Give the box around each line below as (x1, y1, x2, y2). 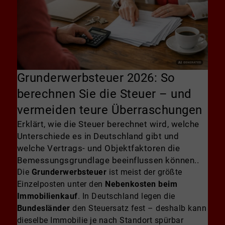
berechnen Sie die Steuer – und (17, 86, 192, 101)
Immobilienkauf (17, 191, 78, 201)
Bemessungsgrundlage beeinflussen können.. (17, 155, 199, 165)
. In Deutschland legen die (77, 191, 175, 201)
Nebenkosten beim (105, 179, 178, 189)
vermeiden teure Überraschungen (17, 102, 202, 117)
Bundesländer (17, 203, 70, 213)
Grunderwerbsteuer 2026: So (17, 70, 175, 85)
